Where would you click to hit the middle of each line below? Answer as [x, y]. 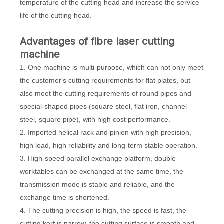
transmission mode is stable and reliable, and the [97, 185]
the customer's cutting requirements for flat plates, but [105, 81]
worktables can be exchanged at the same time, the [102, 172]
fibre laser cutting [133, 42]
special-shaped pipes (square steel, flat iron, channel [103, 107]
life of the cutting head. [56, 16]
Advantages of [55, 42]
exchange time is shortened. [65, 198]
